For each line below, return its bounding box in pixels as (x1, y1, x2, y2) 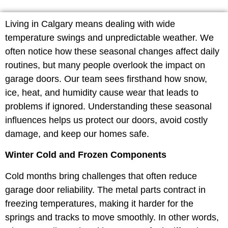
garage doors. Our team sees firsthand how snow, (5, 74, 207, 84)
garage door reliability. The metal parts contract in (5, 184, 206, 195)
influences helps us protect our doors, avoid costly (5, 115, 208, 125)
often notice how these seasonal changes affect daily (5, 46, 219, 56)
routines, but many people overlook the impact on (5, 60, 205, 70)
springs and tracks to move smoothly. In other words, (5, 212, 219, 222)
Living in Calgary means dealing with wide (5, 19, 175, 29)
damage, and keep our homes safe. (5, 129, 149, 139)
